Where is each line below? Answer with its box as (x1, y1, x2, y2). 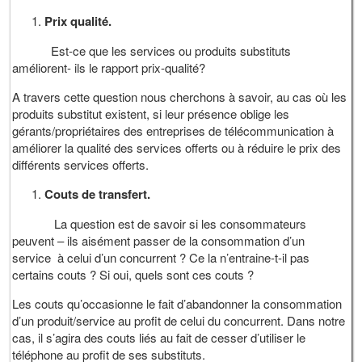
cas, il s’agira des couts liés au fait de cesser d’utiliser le (12, 328, 306, 346)
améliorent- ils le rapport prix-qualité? (12, 58, 206, 76)
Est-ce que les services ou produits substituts (12, 41, 292, 59)
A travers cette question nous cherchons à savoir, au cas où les (12, 87, 347, 105)
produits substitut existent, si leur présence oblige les (12, 104, 290, 122)
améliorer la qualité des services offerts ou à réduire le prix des (12, 138, 342, 156)
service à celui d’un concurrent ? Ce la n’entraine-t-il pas (12, 248, 310, 266)
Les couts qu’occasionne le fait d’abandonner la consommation (12, 294, 343, 312)
